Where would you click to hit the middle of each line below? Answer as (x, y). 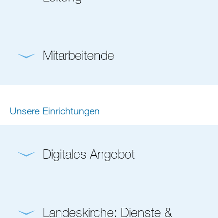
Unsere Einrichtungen (55, 110)
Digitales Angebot (89, 154)
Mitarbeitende (78, 55)
